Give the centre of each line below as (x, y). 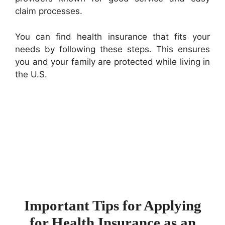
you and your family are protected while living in (113, 62)
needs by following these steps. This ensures (113, 49)
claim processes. (49, 11)
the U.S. (31, 74)
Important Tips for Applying (113, 205)
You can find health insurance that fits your (113, 36)
